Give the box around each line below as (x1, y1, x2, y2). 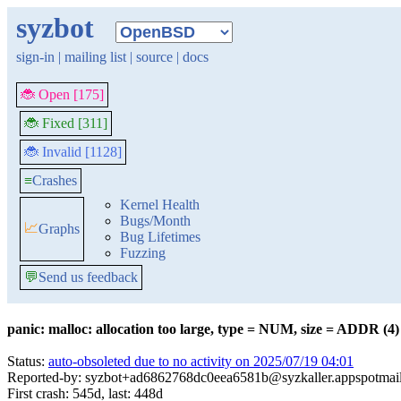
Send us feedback (38, 269, 138, 285)
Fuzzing (120, 245, 166, 260)
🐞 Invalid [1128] (24, 144, 122, 159)
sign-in (16, 49, 55, 64)
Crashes (32, 173, 77, 188)
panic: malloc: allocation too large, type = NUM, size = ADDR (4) (7, 321, 399, 337)
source (136, 49, 173, 64)
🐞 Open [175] (21, 87, 104, 102)
